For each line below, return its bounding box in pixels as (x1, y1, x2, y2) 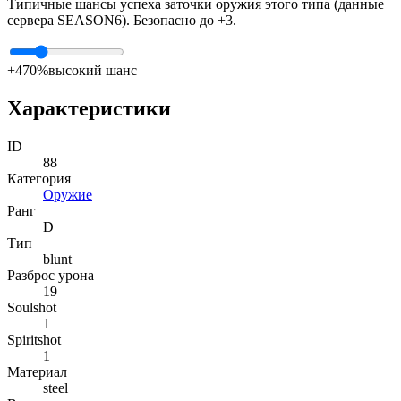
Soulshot (7, 300, 56, 316)
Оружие (43, 187, 92, 203)
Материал (7, 364, 67, 380)
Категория (7, 171, 71, 187)
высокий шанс (48, 63, 137, 79)
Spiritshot (7, 332, 61, 348)
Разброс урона (7, 268, 94, 284)
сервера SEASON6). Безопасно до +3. (7, 13, 236, 29)
